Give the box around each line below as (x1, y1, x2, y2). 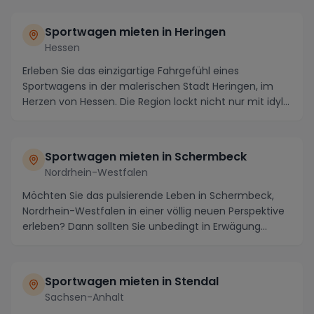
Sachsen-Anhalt (45, 289, 124, 304)
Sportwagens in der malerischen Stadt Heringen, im (22, 78, 273, 93)
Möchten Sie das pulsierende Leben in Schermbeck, (22, 188, 274, 203)
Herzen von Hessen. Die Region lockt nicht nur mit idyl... (22, 94, 289, 109)
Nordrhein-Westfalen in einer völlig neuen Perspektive (22, 203, 285, 218)
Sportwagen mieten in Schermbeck (45, 148, 247, 165)
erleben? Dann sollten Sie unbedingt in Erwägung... (22, 219, 267, 233)
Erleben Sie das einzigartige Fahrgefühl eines (22, 63, 239, 78)
